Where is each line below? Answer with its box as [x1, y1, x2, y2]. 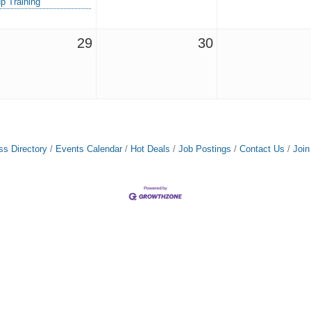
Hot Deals [130, 144, 170, 154]
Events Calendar [55, 144, 122, 154]
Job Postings [178, 144, 231, 154]
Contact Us [239, 144, 285, 154]
